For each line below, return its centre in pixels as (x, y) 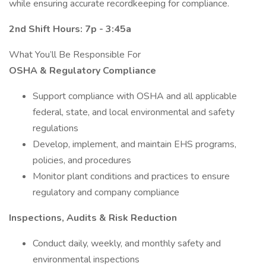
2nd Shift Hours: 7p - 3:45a (70, 29)
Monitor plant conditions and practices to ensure (131, 176)
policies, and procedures (82, 160)
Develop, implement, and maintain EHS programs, (134, 144)
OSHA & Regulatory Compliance (83, 71)
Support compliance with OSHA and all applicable (135, 96)
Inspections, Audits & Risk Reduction (93, 218)
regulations (56, 128)
